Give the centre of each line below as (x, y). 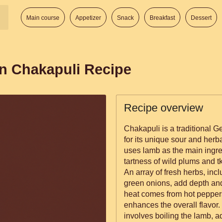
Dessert (201, 18)
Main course (43, 18)
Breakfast (162, 18)
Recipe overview (164, 108)
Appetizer (88, 18)
